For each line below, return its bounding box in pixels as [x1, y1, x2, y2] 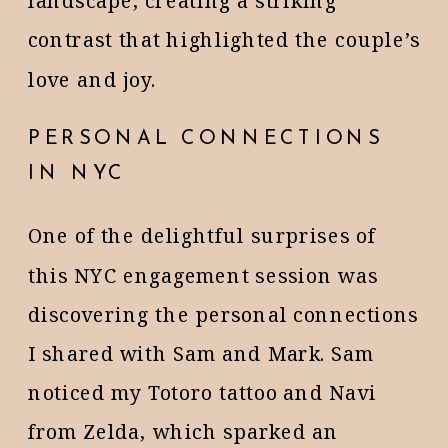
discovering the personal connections [28, 300, 419, 328]
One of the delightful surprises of [28, 222, 376, 250]
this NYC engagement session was [28, 261, 379, 289]
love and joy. [28, 65, 157, 93]
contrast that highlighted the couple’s [28, 26, 420, 54]
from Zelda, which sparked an [28, 418, 339, 446]
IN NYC [28, 163, 126, 185]
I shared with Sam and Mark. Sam [28, 340, 374, 367]
